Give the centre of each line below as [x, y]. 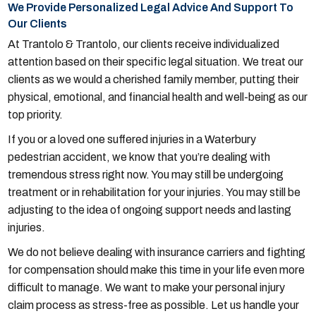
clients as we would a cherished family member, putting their [154, 80]
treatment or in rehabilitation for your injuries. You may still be [154, 193]
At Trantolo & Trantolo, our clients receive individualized [144, 44]
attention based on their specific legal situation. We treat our [156, 62]
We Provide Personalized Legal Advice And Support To [151, 8]
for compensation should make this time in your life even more [157, 270]
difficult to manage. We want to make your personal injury [147, 288]
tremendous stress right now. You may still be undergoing [146, 175]
